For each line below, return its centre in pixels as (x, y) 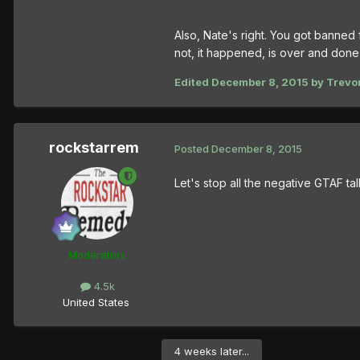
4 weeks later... (212, 351)
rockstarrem (94, 148)
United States (96, 302)
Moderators (97, 255)
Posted (193, 148)
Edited (193, 82)
